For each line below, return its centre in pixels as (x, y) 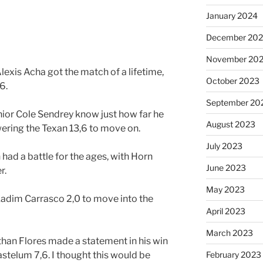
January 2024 (232, 16)
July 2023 (224, 146)
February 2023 (233, 255)
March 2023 (229, 233)
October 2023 (232, 81)
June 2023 (226, 168)
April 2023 (225, 211)
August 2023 (230, 124)
